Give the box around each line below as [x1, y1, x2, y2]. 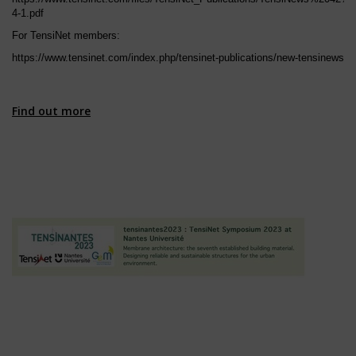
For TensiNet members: [12, 30, 120, 41]
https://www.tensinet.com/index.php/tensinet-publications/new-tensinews [12, 52, 344, 64]
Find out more [12, 103, 91, 118]
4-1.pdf [12, 8, 44, 19]
